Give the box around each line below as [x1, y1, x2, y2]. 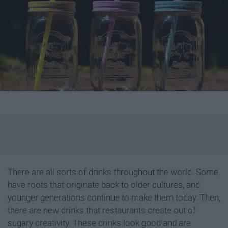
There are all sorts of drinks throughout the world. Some [8, 167, 218, 178]
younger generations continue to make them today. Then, [8, 192, 220, 203]
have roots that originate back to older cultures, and [8, 180, 200, 190]
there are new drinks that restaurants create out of [8, 205, 196, 216]
